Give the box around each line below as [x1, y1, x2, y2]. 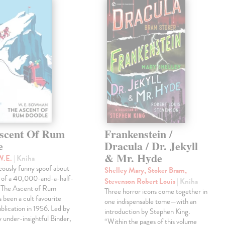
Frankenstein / [104, 126, 173, 143]
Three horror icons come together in [104, 186, 208, 197]
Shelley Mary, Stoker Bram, [104, 165, 187, 176]
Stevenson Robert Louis [104, 176, 177, 187]
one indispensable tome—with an [104, 196, 197, 207]
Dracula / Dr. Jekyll [104, 138, 198, 155]
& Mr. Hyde [104, 150, 163, 167]
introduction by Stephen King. [104, 206, 190, 217]
